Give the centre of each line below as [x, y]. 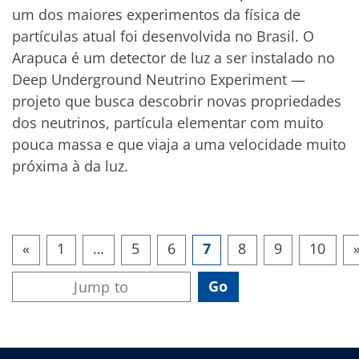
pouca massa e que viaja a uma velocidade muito [179, 144]
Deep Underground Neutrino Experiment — [159, 79]
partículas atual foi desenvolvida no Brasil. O [163, 36]
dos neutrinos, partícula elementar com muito [168, 122]
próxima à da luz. [70, 165]
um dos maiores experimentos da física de [156, 14]
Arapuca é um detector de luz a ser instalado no [173, 57]
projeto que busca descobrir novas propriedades [177, 101]
